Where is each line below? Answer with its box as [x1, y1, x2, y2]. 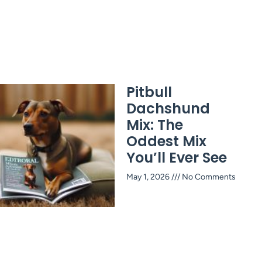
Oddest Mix [126, 131, 206, 151]
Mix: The [126, 115, 183, 135]
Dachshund [126, 98, 210, 118]
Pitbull [126, 82, 172, 102]
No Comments [180, 171, 236, 182]
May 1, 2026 [126, 171, 171, 182]
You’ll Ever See [126, 147, 227, 167]
